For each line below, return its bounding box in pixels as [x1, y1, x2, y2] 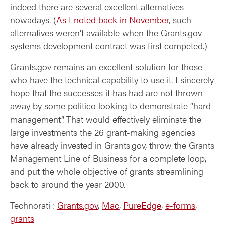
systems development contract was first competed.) [10, 39, 207, 52]
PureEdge [123, 199, 161, 211]
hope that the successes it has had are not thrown [10, 86, 203, 99]
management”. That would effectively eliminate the [10, 113, 201, 125]
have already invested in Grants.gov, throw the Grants [10, 139, 214, 151]
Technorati [10, 199, 50, 211]
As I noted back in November [56, 13, 169, 26]
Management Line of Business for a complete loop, [10, 152, 206, 164]
